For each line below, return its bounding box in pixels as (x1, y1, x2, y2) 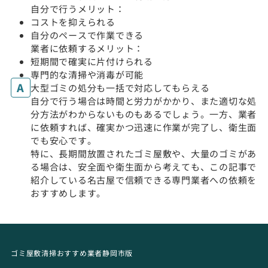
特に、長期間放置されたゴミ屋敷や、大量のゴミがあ (31, 147, 257, 160)
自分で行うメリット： (31, 2, 125, 15)
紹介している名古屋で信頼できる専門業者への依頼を (31, 173, 257, 186)
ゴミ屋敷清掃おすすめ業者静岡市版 (11, 248, 133, 258)
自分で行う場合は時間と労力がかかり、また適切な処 (31, 94, 257, 107)
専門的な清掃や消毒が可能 (31, 68, 144, 81)
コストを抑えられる (31, 15, 115, 28)
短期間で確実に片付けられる (31, 54, 153, 68)
